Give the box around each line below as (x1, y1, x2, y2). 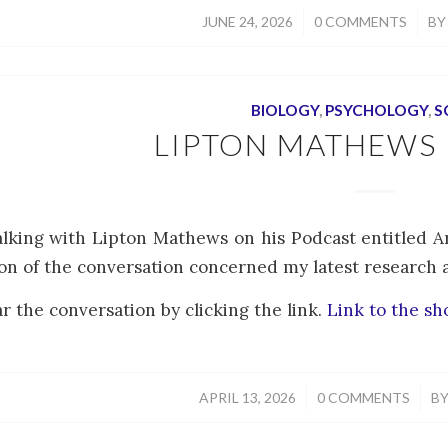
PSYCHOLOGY (324, 100, 428, 119)
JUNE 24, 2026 (202, 12, 293, 30)
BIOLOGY (250, 100, 319, 119)
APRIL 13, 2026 (199, 388, 296, 406)
